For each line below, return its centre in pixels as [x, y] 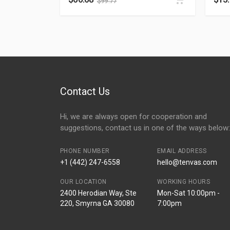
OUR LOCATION [83, 182]
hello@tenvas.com [187, 162]
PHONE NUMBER [85, 151]
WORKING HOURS [184, 182]
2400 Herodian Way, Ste [98, 193]
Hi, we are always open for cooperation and [133, 117]
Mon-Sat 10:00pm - [188, 193]
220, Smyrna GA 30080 [97, 203]
